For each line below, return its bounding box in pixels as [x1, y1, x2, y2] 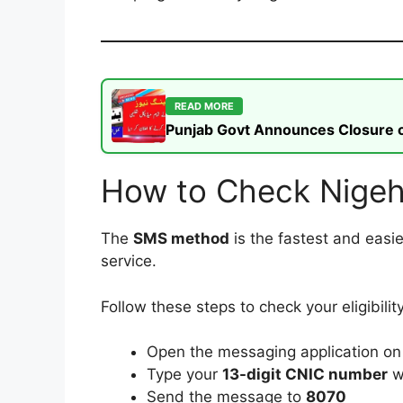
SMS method [133, 229, 229, 248]
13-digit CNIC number [222, 365, 388, 384]
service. [101, 252, 157, 271]
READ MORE [175, 100, 234, 113]
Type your [147, 365, 222, 384]
